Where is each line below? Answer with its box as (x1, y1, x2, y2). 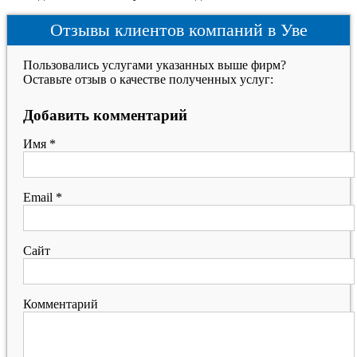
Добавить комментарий (23, 107, 187, 124)
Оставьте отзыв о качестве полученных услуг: (23, 73, 273, 86)
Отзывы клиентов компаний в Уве (49, 20, 308, 40)
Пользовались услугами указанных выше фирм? (23, 58, 286, 72)
